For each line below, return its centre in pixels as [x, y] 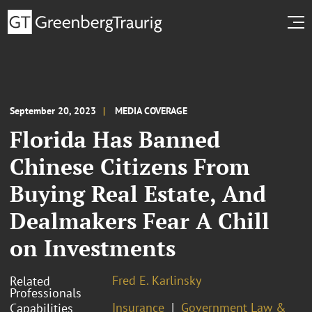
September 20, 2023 [53, 110]
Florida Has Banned [115, 139]
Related [30, 281]
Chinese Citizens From [130, 166]
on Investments [93, 248]
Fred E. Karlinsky [157, 280]
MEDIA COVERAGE [151, 110]
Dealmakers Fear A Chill [140, 220]
